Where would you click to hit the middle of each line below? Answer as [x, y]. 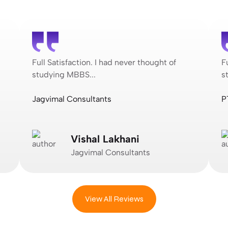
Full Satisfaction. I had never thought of [104, 62]
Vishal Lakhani [105, 139]
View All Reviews [114, 198]
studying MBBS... [64, 74]
